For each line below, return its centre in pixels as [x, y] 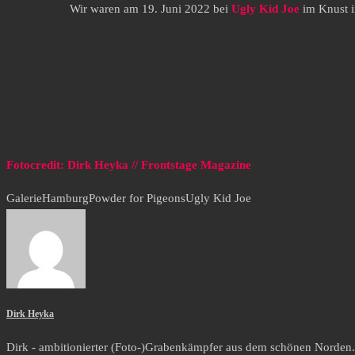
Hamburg [65, 198]
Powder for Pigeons [137, 198]
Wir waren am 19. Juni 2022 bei [151, 9]
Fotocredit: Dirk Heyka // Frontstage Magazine [129, 165]
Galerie [24, 198]
